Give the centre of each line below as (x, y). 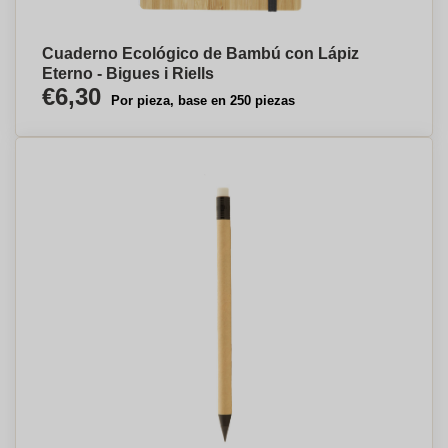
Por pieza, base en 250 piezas (203, 100)
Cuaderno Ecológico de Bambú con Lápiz (200, 53)
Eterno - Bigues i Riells (128, 73)
